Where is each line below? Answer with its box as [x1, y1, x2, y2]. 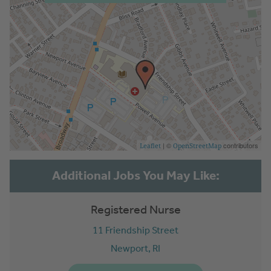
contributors [221, 140, 258, 150]
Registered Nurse [90, 201, 181, 217]
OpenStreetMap [173, 141, 221, 150]
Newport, [111, 242, 152, 254]
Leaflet [140, 141, 161, 150]
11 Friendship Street [93, 224, 178, 236]
